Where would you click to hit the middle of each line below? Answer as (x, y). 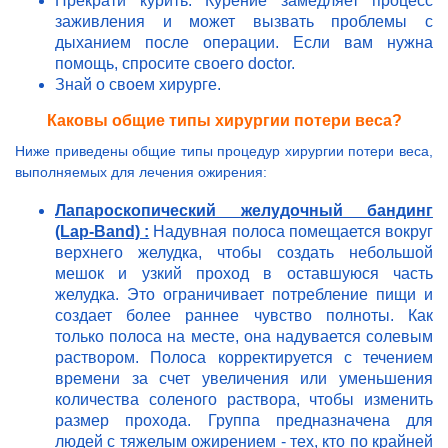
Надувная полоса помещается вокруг (291, 232)
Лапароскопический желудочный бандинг (244, 211)
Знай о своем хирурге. (138, 85)
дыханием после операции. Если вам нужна (244, 43)
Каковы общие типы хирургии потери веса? (224, 121)
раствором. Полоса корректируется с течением (244, 358)
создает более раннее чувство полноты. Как (244, 316)
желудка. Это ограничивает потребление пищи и (244, 295)
